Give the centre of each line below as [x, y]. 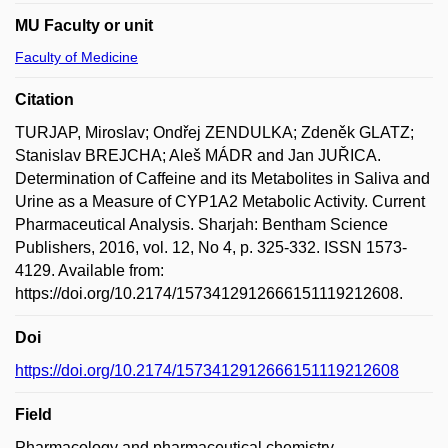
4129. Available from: [89, 270]
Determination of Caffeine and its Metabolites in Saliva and [222, 178]
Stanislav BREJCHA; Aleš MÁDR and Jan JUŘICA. [198, 155]
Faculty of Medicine [76, 56]
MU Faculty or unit [84, 25]
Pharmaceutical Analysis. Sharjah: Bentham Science [201, 224]
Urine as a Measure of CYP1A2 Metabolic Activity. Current [220, 201]
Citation [44, 99]
